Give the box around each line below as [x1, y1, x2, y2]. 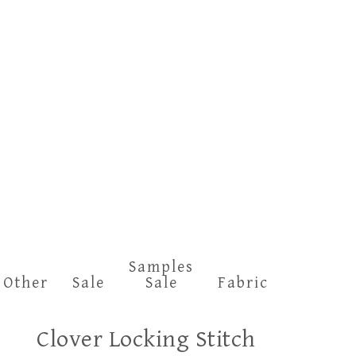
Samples [129, 258, 194, 277]
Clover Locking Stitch [37, 326, 256, 353]
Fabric [218, 274, 269, 292]
